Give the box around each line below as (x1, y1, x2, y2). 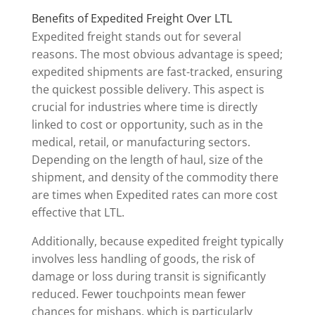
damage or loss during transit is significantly (31, 269, 266, 285)
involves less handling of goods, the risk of (31, 251, 255, 267)
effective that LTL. (31, 205, 124, 221)
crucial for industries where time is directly (31, 99, 257, 115)
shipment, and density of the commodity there (31, 169, 278, 186)
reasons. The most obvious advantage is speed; (31, 46, 283, 63)
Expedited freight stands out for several (31, 29, 241, 45)
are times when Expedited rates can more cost (31, 187, 278, 203)
